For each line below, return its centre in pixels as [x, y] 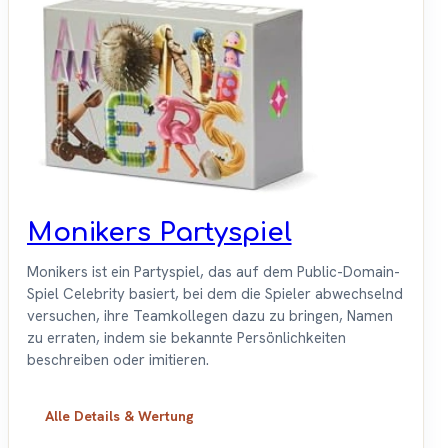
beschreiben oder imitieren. [118, 360]
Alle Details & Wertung [119, 416]
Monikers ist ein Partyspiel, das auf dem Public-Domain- [213, 272]
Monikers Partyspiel [159, 233]
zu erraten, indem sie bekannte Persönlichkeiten [186, 338]
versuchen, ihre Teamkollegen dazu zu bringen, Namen [210, 316]
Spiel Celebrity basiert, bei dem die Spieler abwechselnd [215, 294]
